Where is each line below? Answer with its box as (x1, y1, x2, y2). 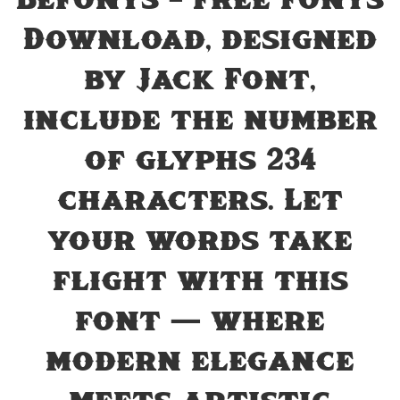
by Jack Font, (84, 63, 316, 98)
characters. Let (57, 184, 343, 219)
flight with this (52, 264, 348, 299)
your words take (47, 224, 353, 259)
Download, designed (23, 23, 377, 58)
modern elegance (46, 345, 354, 379)
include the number (22, 104, 378, 138)
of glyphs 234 (84, 144, 316, 179)
